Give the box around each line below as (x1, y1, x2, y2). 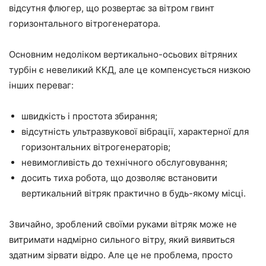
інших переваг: (9, 80, 74, 91)
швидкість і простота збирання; (21, 110, 157, 122)
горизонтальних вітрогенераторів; (21, 141, 170, 153)
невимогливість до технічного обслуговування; (21, 157, 227, 169)
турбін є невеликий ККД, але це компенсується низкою (9, 64, 251, 76)
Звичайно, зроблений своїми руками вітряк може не (9, 218, 237, 230)
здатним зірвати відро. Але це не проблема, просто (9, 249, 233, 261)
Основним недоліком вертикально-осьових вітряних (9, 49, 237, 61)
